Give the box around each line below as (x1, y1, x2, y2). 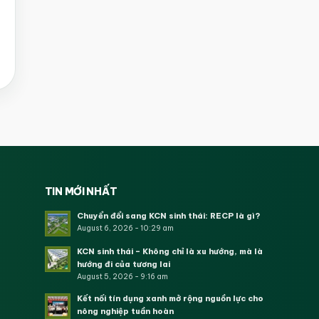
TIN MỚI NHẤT (44, 184, 117, 198)
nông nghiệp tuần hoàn (76, 305, 174, 316)
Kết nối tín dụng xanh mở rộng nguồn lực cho (76, 293, 263, 303)
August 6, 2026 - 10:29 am (76, 223, 174, 233)
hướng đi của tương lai (76, 258, 170, 269)
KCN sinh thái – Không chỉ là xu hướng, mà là (76, 246, 263, 256)
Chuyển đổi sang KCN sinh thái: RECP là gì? (76, 210, 261, 221)
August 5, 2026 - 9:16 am (76, 271, 168, 281)
